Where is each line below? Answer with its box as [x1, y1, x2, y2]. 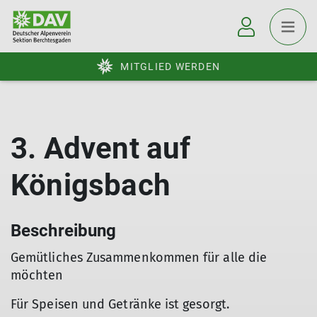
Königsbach [11, 168, 171, 202]
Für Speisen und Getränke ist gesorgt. [11, 296, 229, 312]
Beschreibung [11, 221, 117, 241]
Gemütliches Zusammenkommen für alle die [11, 250, 267, 265]
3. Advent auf [11, 131, 191, 166]
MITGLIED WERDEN [120, 61, 220, 72]
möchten [11, 267, 64, 283]
